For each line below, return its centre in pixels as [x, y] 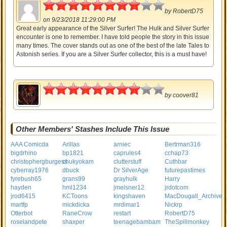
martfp [20, 205]
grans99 [73, 179]
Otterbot [22, 213]
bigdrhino [24, 153]
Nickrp [174, 205]
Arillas [71, 144]
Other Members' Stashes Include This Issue [93, 129]
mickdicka [76, 205]
